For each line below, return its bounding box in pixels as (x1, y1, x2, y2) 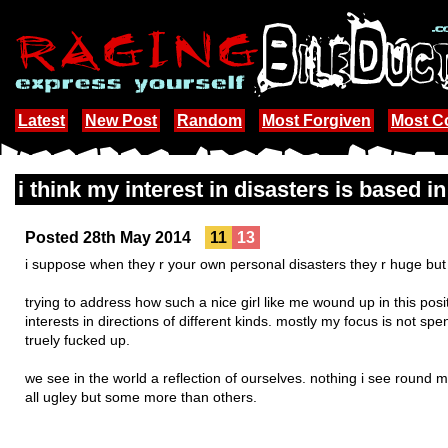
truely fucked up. (25, 332, 130, 348)
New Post (85, 112, 157, 129)
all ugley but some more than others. (25, 389, 257, 405)
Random (177, 112, 242, 129)
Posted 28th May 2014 (25, 229, 195, 246)
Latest (18, 112, 65, 129)
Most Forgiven (262, 112, 371, 129)
